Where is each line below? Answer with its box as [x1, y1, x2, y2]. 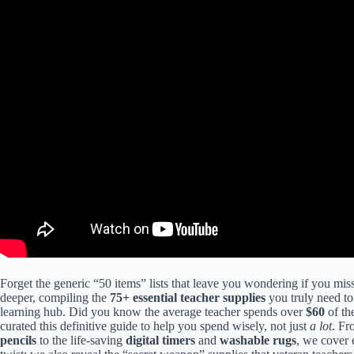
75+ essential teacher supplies [110, 291, 265, 305]
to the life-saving [36, 333, 126, 348]
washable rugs [220, 333, 296, 348]
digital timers [126, 333, 195, 348]
